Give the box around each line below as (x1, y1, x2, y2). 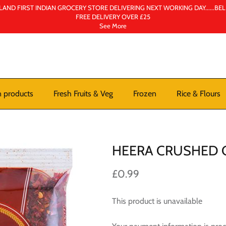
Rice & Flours (176, 88, 220, 98)
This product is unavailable (112, 196, 203, 206)
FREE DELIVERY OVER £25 (76, 13, 150, 21)
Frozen (133, 88, 156, 98)
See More (99, 22, 127, 30)
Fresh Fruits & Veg (53, 88, 113, 98)
